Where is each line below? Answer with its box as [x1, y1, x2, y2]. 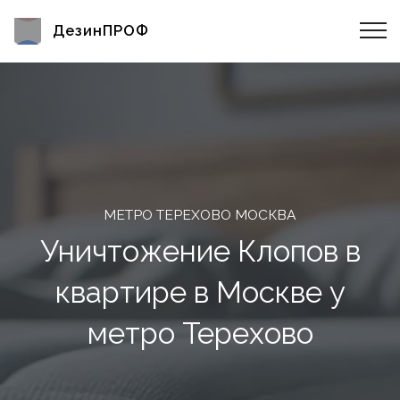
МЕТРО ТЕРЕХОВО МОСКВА [104, 206, 296, 223]
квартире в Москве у [54, 275, 346, 310]
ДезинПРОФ [52, 22, 149, 39]
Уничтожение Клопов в [39, 234, 361, 269]
